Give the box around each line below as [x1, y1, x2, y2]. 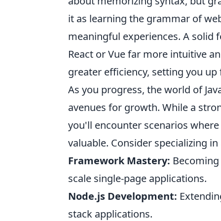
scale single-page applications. [68, 172, 207, 185]
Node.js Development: [68, 189, 177, 203]
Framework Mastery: [68, 154, 170, 167]
